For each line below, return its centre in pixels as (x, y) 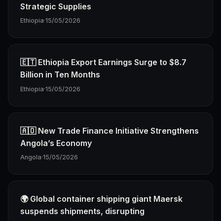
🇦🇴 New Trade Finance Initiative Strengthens (110, 130)
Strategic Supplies (56, 6)
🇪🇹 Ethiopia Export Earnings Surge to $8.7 (103, 62)
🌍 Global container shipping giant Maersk (101, 199)
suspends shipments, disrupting (82, 211)
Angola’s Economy (56, 143)
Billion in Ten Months (60, 75)
